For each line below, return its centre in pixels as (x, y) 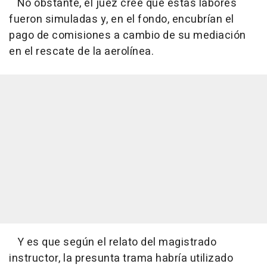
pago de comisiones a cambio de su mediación (128, 35)
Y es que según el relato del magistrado (113, 242)
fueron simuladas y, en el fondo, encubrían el (122, 19)
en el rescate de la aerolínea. (81, 51)
